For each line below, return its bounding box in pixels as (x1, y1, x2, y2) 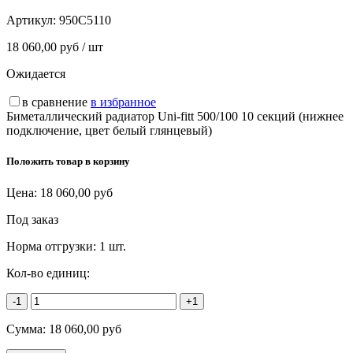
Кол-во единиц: (6, 266, 90, 280)
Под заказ (6, 212, 58, 226)
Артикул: (6, 13, 59, 28)
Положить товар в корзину (6, 155, 130, 168)
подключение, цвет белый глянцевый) (6, 124, 212, 138)
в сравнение (22, 95, 87, 110)
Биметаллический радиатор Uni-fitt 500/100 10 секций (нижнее (6, 110, 344, 124)
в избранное (91, 95, 156, 110)
